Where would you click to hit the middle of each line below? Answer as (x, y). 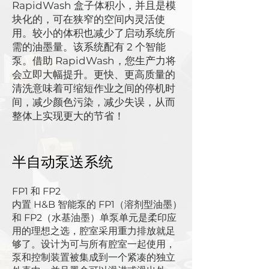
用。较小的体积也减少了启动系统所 (94, 33)
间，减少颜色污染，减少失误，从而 (94, 102)
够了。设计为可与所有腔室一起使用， (94, 244)
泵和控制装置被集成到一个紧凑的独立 (94, 257)
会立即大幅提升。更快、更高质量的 (94, 74)
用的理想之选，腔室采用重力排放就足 (94, 231)
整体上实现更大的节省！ (68, 116)
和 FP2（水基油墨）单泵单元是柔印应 (94, 218)
